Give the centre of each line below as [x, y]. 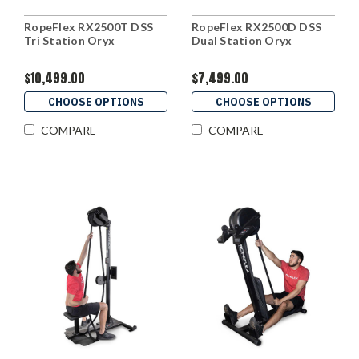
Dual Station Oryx [242, 41]
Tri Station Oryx [69, 41]
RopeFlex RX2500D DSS [256, 27]
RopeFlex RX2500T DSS [89, 27]
